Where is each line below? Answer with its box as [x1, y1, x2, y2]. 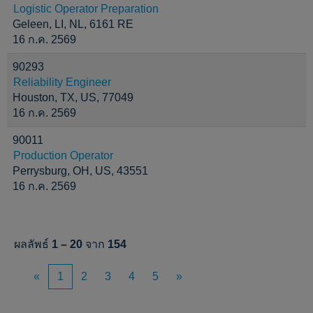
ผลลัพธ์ [14, 238, 52, 250]
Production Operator [13, 150, 113, 161]
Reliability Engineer [13, 76, 111, 88]
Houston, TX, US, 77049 [13, 92, 133, 103]
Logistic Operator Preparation [13, 3, 159, 15]
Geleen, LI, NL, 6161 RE [13, 18, 133, 30]
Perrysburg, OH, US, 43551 [13, 165, 148, 177]
